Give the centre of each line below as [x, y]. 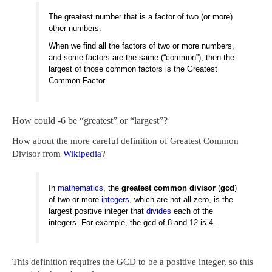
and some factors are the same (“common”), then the [142, 58]
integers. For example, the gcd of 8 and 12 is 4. [132, 222]
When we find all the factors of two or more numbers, [142, 46]
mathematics [81, 188]
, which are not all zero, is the [182, 199]
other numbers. [75, 29]
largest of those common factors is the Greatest [133, 69]
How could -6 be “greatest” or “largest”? [90, 121]
